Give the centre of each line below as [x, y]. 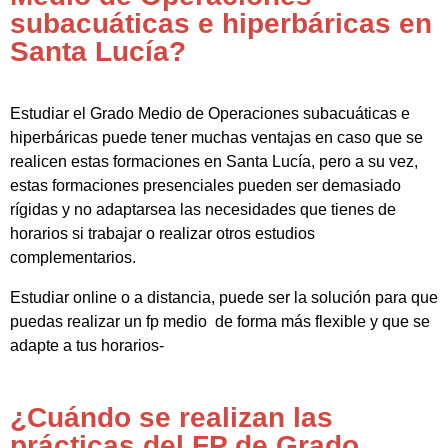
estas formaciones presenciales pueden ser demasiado [205, 186]
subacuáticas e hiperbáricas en [221, 24]
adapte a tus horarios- [87, 346]
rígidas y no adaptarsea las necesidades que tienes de [203, 210]
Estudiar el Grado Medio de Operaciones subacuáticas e [210, 114]
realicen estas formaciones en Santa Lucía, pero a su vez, [214, 162]
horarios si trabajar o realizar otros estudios [162, 234]
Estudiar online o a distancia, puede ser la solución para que [224, 298]
